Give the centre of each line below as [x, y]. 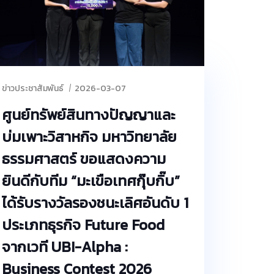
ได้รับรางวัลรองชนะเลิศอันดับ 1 [95, 202]
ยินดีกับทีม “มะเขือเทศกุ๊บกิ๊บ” [91, 180]
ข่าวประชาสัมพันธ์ [33, 88]
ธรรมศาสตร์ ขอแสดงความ [84, 158]
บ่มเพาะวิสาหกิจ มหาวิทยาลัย [89, 136]
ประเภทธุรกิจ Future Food [83, 224]
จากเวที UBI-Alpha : [65, 246]
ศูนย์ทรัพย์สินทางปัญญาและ [89, 114]
